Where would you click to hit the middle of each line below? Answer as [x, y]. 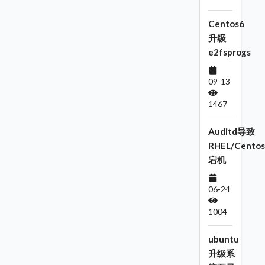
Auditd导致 [231, 132]
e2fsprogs [229, 52]
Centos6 [226, 24]
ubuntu [223, 239]
